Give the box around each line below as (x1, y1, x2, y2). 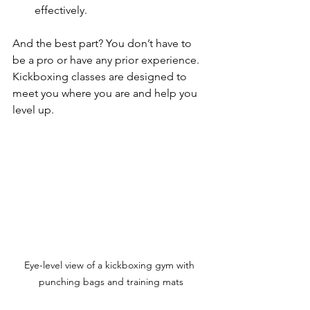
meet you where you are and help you (12, 86, 200, 100)
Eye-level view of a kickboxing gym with (24, 258, 197, 271)
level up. (12, 103, 54, 116)
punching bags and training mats (38, 275, 183, 288)
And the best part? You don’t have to (12, 37, 194, 50)
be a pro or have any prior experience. (12, 53, 202, 66)
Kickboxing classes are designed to (12, 70, 190, 83)
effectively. (35, 3, 87, 17)
